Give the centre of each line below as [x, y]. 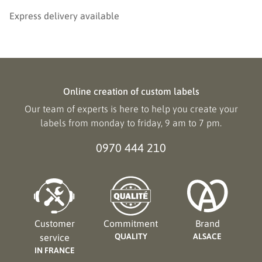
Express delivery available [64, 15]
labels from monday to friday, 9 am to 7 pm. [131, 123]
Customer [54, 223]
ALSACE [208, 236]
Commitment [131, 223]
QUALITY [131, 236]
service [54, 237]
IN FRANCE [54, 250]
